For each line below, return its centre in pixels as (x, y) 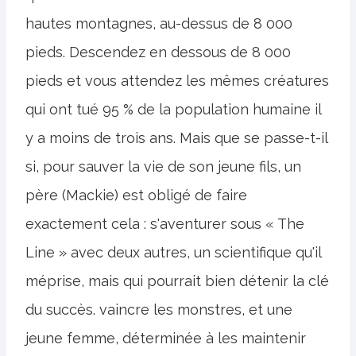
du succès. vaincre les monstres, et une (159, 310)
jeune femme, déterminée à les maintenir (166, 338)
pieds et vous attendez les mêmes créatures (177, 81)
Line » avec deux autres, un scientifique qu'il (173, 252)
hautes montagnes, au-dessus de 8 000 (159, 23)
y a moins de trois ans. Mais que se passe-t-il (176, 138)
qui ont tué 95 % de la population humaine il (173, 109)
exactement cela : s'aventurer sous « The (165, 224)
